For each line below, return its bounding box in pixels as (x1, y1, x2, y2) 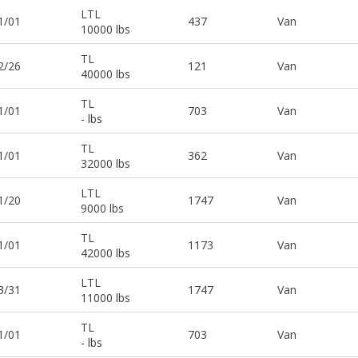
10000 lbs (81, 21, 130, 37)
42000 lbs (81, 245, 130, 261)
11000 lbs (81, 289, 130, 305)
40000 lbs (81, 66, 130, 82)
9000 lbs (81, 200, 124, 216)
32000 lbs (81, 155, 130, 171)
